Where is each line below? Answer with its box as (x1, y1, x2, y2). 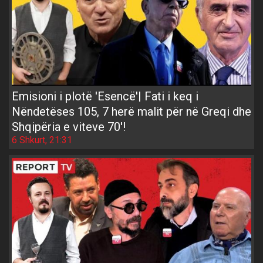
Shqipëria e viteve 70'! (12, 119, 126, 134)
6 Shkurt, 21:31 (12, 134, 72, 146)
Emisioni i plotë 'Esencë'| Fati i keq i (12, 89, 198, 103)
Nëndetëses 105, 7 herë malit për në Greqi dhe (12, 104, 251, 119)
